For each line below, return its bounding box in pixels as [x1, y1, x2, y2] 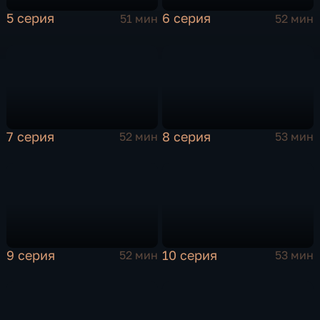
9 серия [6, 246, 56, 263]
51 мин [119, 11, 158, 26]
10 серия [162, 246, 218, 263]
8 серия [162, 128, 211, 144]
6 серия [162, 10, 211, 26]
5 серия [6, 10, 55, 26]
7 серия [6, 128, 55, 144]
